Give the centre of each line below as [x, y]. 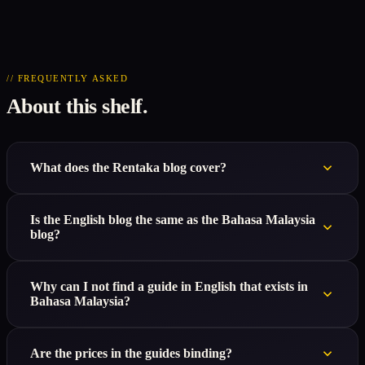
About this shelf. [77, 107]
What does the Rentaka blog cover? [128, 168]
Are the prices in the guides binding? [131, 354]
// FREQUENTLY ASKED [68, 79]
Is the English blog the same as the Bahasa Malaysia [173, 220]
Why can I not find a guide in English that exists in [169, 287]
